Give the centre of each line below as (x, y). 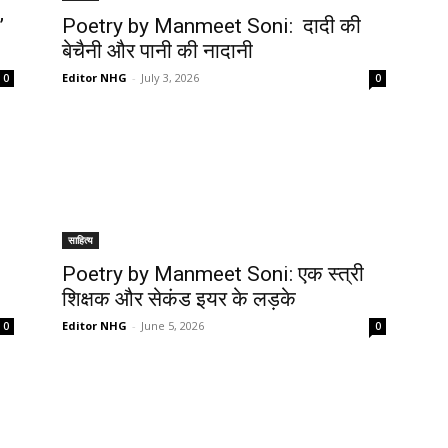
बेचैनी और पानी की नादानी (157, 50)
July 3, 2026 (170, 77)
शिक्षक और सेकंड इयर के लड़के (179, 298)
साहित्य (80, 239)
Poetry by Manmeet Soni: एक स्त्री (213, 273)
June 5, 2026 (172, 325)
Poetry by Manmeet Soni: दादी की (211, 25)
